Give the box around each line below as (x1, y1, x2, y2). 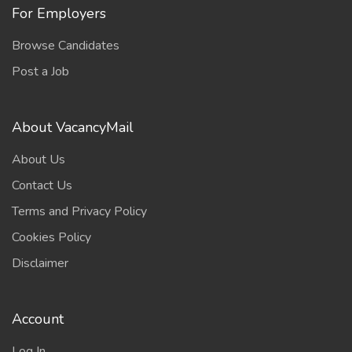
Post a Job (12, 63, 69, 80)
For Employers (12, 4, 106, 23)
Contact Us (12, 177, 72, 194)
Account (12, 310, 64, 328)
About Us (12, 151, 65, 168)
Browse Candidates (12, 37, 119, 54)
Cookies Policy (12, 229, 91, 246)
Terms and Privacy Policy (12, 203, 147, 220)
